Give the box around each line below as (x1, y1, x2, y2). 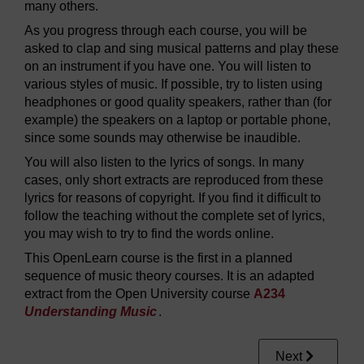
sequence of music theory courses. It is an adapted (24, 268, 314, 283)
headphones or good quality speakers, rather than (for (24, 94, 331, 109)
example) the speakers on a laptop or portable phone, (24, 112, 331, 127)
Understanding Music (24, 304, 157, 318)
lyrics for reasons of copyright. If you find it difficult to (24, 190, 321, 205)
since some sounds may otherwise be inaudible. (24, 130, 301, 145)
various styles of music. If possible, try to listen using (24, 76, 323, 91)
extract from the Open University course (24, 286, 253, 301)
